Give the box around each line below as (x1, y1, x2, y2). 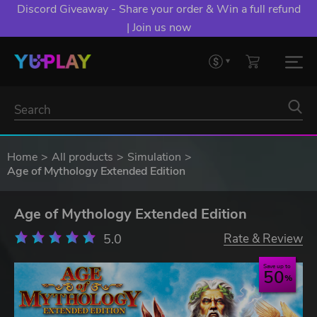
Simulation (127, 149, 181, 165)
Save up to (263, 263, 291, 270)
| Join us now (126, 20, 191, 35)
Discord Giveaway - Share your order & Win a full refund (16, 1, 301, 17)
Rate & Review (224, 231, 303, 247)
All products (52, 149, 113, 165)
